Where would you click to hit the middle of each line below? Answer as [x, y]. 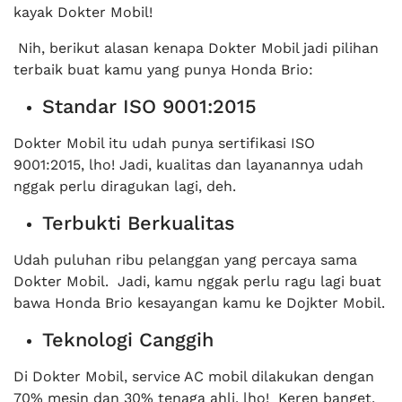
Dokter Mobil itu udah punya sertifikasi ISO [164, 144]
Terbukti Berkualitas [139, 223]
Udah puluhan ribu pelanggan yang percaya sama [185, 260]
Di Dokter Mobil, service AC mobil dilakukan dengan [194, 377]
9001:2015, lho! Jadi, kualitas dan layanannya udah [188, 165]
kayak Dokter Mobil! [83, 13]
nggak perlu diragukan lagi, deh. [125, 187]
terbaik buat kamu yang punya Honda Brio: [163, 70]
